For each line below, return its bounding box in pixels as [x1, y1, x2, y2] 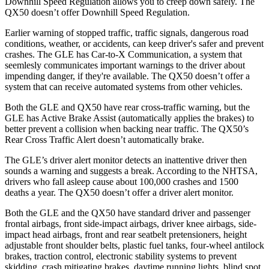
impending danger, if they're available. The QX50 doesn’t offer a [5, 70, 250, 81]
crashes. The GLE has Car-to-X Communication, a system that [5, 49, 242, 59]
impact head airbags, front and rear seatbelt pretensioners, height [5, 229, 247, 240]
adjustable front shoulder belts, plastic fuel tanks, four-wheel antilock [5, 240, 264, 250]
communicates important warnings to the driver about [41, 59, 245, 70]
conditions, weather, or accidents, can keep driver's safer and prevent [5, 38, 264, 49]
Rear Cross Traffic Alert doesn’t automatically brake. [5, 134, 204, 145]
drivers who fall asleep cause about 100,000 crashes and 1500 [5, 176, 238, 187]
